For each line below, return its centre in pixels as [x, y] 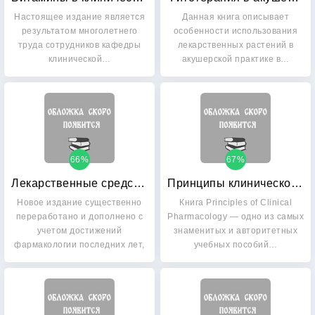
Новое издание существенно [79, 202]
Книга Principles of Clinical [236, 202]
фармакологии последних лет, [79, 245]
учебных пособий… [236, 245]
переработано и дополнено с [79, 217]
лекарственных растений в [236, 45]
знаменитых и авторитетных [236, 231]
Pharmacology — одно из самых [236, 217]
